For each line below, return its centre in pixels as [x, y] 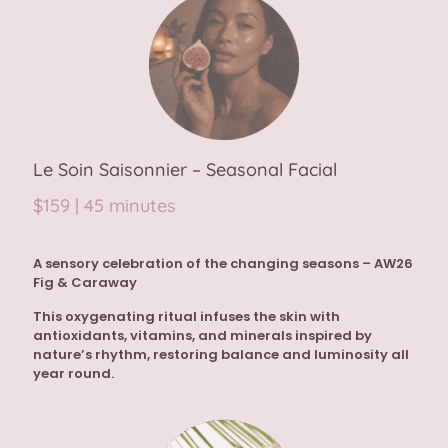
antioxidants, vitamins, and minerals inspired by [202, 336]
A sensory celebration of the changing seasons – [203, 264]
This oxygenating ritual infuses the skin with [186, 317]
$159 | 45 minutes [104, 206]
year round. [73, 374]
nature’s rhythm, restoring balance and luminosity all [221, 355]
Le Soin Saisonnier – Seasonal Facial [185, 170]
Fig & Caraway [85, 283]
